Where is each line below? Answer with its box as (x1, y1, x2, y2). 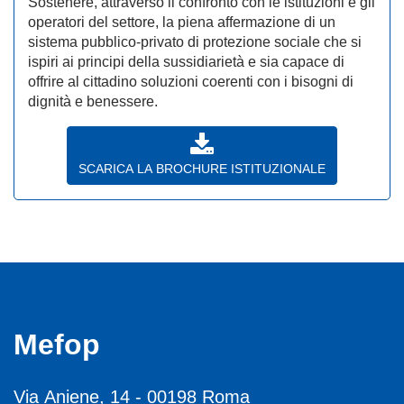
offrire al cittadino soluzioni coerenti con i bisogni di (28, 73, 353, 89)
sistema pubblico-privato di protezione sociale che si (28, 33, 362, 50)
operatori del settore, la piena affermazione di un (28, 14, 335, 30)
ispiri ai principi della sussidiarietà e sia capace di (28, 53, 344, 69)
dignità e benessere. (28, 93, 158, 109)
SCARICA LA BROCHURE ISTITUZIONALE (78, 161, 326, 176)
